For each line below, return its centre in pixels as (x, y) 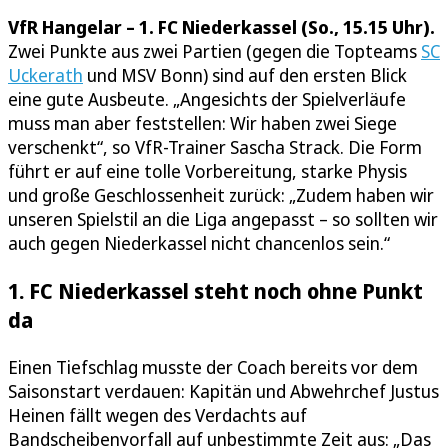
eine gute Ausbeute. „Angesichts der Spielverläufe (207, 99)
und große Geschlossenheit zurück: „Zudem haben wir (221, 195)
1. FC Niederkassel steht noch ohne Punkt (215, 291)
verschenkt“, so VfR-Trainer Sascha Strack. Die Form (215, 147)
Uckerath (45, 75)
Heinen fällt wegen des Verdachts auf (157, 415)
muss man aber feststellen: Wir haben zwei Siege (202, 123)
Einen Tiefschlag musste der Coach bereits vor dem (213, 367)
